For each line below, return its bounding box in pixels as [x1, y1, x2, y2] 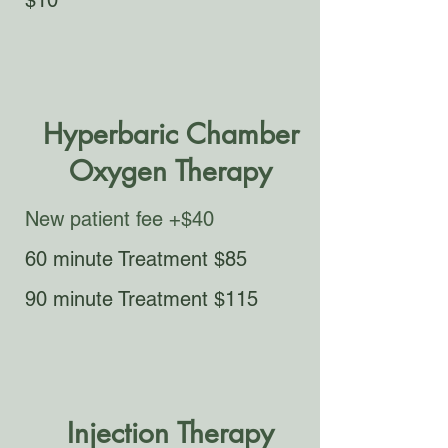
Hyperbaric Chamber [42, 116, 299, 152]
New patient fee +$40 [25, 207, 214, 231]
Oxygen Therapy [69, 153, 272, 189]
